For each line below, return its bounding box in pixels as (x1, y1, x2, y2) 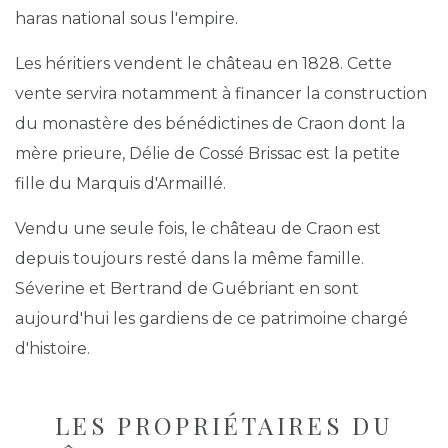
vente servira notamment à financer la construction (15, 84, 427, 103)
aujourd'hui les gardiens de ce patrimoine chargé (15, 309, 408, 328)
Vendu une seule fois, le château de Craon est (15, 219, 381, 238)
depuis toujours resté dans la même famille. (15, 249, 364, 268)
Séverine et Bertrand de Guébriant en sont (15, 279, 359, 298)
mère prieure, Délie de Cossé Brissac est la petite (15, 144, 400, 163)
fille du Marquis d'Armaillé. (15, 174, 226, 193)
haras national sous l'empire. (15, 9, 238, 28)
